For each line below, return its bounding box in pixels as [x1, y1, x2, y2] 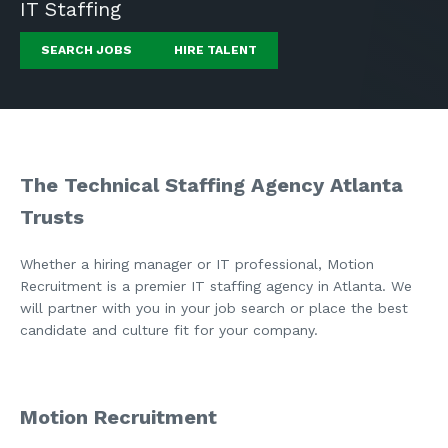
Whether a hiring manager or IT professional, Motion [20, 255, 374, 272]
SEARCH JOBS [41, 43, 132, 57]
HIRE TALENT [174, 43, 257, 57]
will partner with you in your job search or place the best [20, 299, 408, 316]
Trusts [20, 205, 84, 229]
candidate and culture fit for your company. [20, 321, 318, 338]
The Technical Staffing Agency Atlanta [20, 173, 403, 197]
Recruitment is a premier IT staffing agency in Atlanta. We [20, 277, 412, 294]
